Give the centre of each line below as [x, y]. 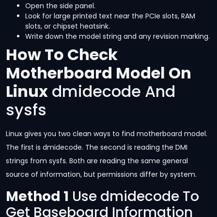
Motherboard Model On [99, 73]
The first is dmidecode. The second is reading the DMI [97, 147]
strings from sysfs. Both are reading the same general [97, 161]
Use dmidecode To [134, 196]
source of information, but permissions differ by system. [101, 175]
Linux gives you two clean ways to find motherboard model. [107, 134]
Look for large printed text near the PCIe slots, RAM [110, 16]
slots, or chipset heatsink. [68, 26]
